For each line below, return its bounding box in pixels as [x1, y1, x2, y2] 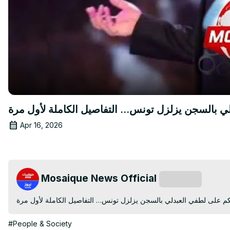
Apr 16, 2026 [20, 120, 63, 129]
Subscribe [164, 175, 197, 183]
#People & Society [8, 219, 72, 228]
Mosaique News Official [41, 171, 157, 184]
